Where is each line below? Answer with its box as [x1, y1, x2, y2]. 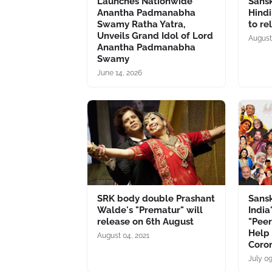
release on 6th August [97, 216, 194, 227]
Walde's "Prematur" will [97, 205, 203, 216]
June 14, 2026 [97, 69, 142, 77]
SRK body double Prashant [97, 193, 215, 204]
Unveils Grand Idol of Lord [97, 30, 213, 41]
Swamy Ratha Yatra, [97, 19, 185, 30]
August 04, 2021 [97, 231, 149, 240]
